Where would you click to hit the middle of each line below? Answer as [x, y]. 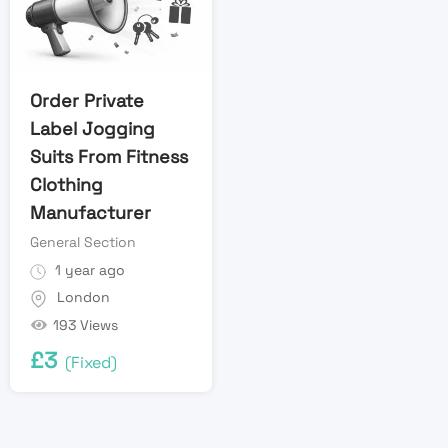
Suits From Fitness [109, 157]
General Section [83, 242]
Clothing [66, 185]
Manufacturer [90, 213]
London [83, 297]
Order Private [87, 101]
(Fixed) [91, 362]
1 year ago [88, 270]
